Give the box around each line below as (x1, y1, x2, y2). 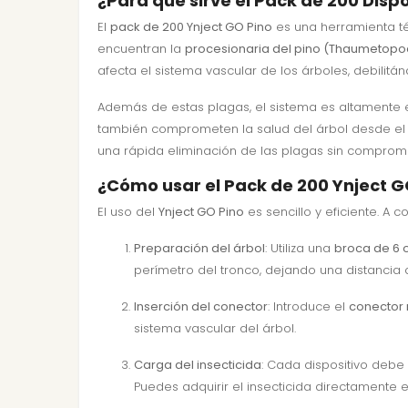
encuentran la (97, 40, 185, 57)
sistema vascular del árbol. (134, 320, 296, 337)
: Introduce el (268, 298, 349, 315)
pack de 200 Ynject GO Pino (110, 18, 272, 36)
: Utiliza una (265, 240, 334, 257)
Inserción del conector (134, 298, 268, 315)
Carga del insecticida (134, 356, 261, 373)
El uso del (97, 203, 158, 220)
